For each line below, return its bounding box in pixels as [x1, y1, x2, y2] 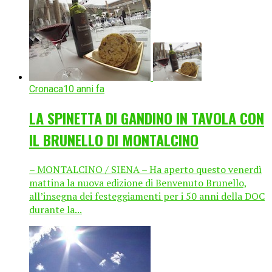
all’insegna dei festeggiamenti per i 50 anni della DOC [29, 189, 265, 203]
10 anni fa [63, 83, 104, 95]
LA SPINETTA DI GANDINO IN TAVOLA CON [29, 106, 264, 129]
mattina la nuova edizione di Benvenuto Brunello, [29, 175, 247, 189]
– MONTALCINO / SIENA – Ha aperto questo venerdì [29, 162, 262, 176]
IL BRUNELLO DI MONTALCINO [29, 128, 199, 151]
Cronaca [29, 83, 63, 95]
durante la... [29, 202, 82, 216]
